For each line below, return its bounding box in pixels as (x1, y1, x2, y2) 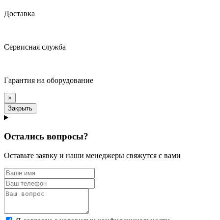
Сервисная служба (4, 42, 66, 51)
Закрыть (8, 104, 32, 112)
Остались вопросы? (4, 131, 88, 142)
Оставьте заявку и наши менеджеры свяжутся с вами (4, 151, 181, 160)
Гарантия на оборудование (4, 76, 93, 84)
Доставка (4, 9, 35, 18)
